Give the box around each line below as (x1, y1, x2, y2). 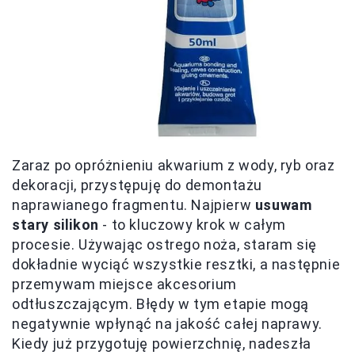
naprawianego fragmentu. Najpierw (12, 197, 255, 214)
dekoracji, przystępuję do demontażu (12, 177, 263, 194)
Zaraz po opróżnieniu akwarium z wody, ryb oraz (12, 157, 335, 174)
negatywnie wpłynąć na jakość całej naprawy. (12, 315, 323, 333)
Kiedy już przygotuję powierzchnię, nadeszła (12, 335, 311, 353)
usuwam (254, 197, 312, 214)
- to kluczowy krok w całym (98, 216, 287, 234)
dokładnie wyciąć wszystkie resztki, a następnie (12, 256, 341, 273)
